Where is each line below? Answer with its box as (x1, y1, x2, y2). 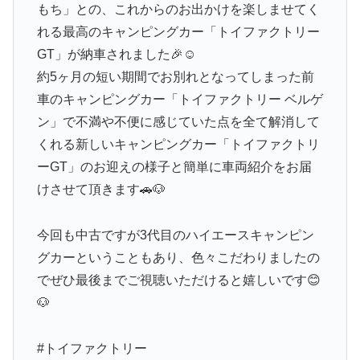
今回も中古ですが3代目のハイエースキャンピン (36, 227, 314, 242)
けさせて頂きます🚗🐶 (36, 182, 166, 197)
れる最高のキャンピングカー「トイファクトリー (36, 25, 320, 39)
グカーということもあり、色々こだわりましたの (36, 250, 320, 264)
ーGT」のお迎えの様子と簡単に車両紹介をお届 (36, 160, 312, 174)
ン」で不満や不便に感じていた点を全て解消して (36, 115, 320, 129)
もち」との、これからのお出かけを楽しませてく (36, 2, 320, 17)
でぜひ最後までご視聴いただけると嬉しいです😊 (36, 272, 321, 287)
